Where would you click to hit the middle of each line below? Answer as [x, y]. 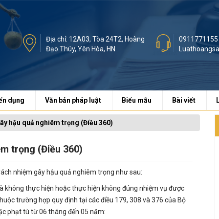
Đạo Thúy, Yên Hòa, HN [81, 49]
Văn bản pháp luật [73, 100]
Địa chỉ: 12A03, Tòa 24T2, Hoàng [95, 39]
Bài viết [184, 100]
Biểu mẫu [137, 100]
